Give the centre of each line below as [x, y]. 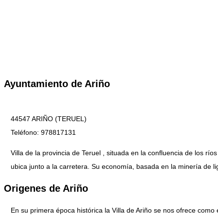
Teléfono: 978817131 [43, 133]
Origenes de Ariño [46, 189]
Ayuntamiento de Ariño [57, 83]
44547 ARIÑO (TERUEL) [49, 119]
